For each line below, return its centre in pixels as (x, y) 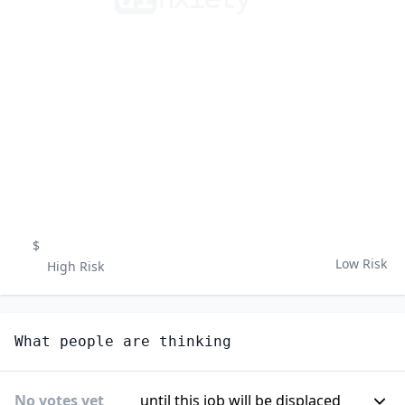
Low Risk (361, 264)
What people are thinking (123, 342)
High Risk (75, 267)
